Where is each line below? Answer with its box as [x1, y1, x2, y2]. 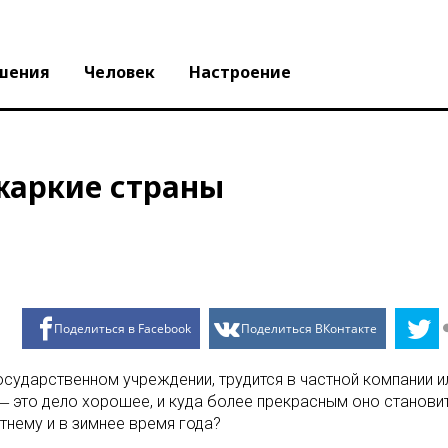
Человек [84, 61, 155, 83]
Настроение [189, 61, 291, 83]
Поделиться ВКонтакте [240, 320, 377, 338]
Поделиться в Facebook [54, 320, 191, 338]
